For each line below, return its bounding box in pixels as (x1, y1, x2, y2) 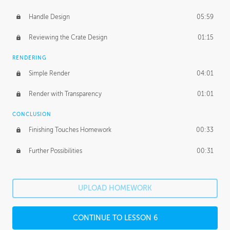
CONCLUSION (12, 111, 51, 118)
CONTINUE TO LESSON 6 (72, 214, 158, 222)
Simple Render (28, 69, 70, 77)
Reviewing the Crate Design (28, 33, 107, 41)
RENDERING (12, 55, 47, 61)
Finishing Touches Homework (28, 126, 111, 134)
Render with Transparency (28, 90, 102, 98)
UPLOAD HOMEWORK (78, 184, 152, 193)
